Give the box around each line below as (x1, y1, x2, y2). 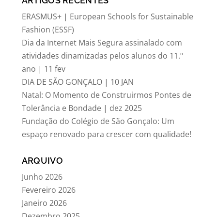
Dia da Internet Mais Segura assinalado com (21, 37, 182, 48)
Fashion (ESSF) (21, 24, 74, 35)
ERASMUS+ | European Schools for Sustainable (21, 11, 193, 22)
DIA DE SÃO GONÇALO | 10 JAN (21, 77, 134, 87)
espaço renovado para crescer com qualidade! (21, 129, 191, 139)
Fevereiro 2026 (21, 185, 76, 195)
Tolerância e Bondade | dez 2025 (21, 103, 142, 113)
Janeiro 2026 (21, 198, 67, 208)
